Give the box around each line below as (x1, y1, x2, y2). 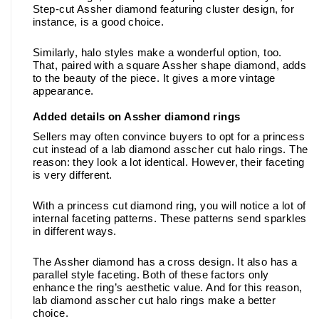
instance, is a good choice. (33, 16, 167, 28)
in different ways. (33, 225, 120, 237)
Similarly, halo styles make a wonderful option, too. (33, 46, 282, 58)
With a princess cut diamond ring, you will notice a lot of (33, 199, 306, 211)
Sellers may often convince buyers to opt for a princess (33, 130, 305, 142)
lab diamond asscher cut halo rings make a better (33, 294, 276, 306)
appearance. (33, 85, 94, 97)
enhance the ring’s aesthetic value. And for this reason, (33, 281, 303, 293)
